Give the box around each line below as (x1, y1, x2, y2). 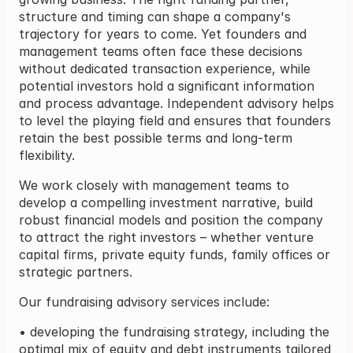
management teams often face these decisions (19, 43, 303, 59)
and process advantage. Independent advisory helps (19, 95, 334, 111)
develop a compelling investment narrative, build (19, 195, 313, 210)
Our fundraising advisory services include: (19, 294, 269, 310)
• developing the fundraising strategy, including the (19, 324, 329, 340)
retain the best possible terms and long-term (19, 130, 292, 146)
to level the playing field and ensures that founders (19, 113, 331, 128)
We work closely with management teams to (19, 177, 289, 193)
